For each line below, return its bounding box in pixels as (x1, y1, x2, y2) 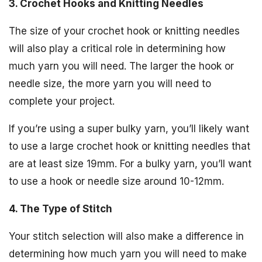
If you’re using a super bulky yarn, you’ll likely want (9, 122, 249, 135)
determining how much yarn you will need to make (9, 247, 247, 260)
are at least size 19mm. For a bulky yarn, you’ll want (9, 157, 251, 170)
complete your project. (9, 95, 115, 107)
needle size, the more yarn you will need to (9, 77, 211, 89)
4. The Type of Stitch (9, 202, 112, 215)
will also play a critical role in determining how (9, 42, 226, 54)
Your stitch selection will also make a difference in (9, 230, 244, 242)
